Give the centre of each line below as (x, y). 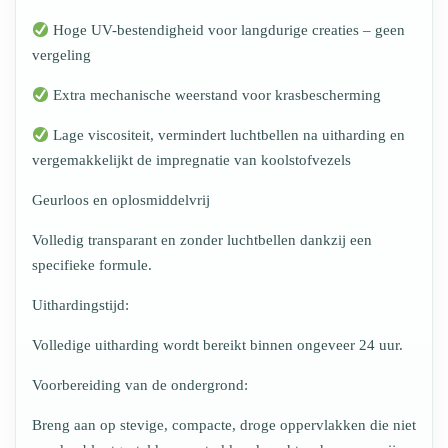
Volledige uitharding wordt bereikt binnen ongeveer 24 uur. (217, 345)
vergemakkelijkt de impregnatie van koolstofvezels (191, 160)
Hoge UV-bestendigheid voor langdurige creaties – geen (227, 30)
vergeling (61, 55)
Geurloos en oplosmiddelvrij (121, 200)
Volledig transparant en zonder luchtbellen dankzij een (202, 240)
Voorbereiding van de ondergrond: (140, 385)
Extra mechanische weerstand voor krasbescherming (215, 95)
